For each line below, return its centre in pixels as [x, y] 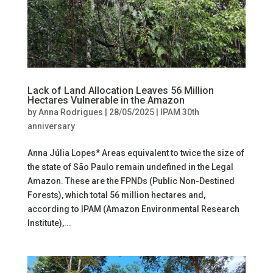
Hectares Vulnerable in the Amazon [106, 100]
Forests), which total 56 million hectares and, [116, 195]
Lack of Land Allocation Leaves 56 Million [120, 90]
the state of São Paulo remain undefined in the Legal [130, 167]
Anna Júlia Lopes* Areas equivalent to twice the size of [136, 153]
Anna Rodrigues [70, 112]
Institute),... [49, 223]
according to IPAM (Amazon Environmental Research [133, 209]
